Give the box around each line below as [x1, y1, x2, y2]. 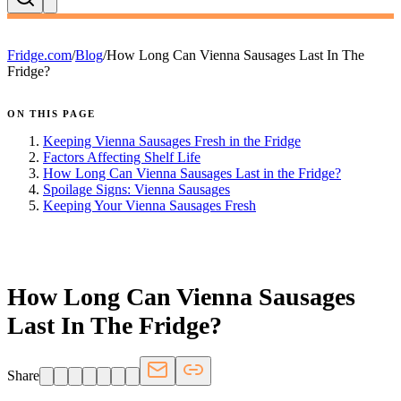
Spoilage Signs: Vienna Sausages [43, 181, 230, 197]
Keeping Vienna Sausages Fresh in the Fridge [43, 132, 301, 149]
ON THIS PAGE [7, 107, 96, 119]
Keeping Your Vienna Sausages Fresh [43, 197, 256, 213]
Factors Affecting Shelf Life [43, 149, 200, 165]
